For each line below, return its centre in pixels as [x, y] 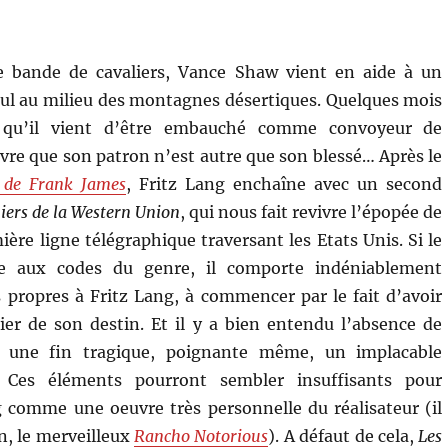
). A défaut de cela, [343, 435]
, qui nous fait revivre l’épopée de [311, 211]
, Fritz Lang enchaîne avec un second [284, 183]
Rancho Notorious [201, 435]
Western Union [126, 211]
